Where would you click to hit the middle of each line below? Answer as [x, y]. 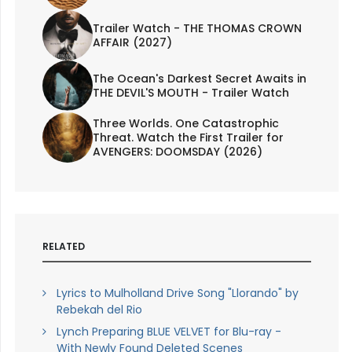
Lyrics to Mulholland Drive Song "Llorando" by [177, 293]
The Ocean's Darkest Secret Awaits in [199, 79]
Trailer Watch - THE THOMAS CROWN [197, 29]
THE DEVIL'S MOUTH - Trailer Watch [191, 93]
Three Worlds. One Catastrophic [185, 124]
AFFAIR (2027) [132, 43]
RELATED [63, 247]
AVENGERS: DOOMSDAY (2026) [177, 152]
